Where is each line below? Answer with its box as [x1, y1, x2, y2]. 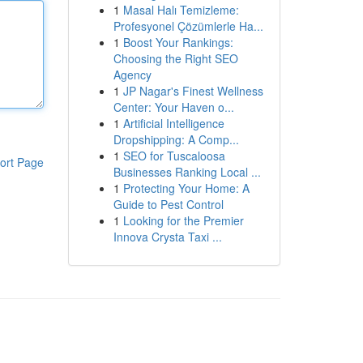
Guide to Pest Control [113, 196, 224, 212]
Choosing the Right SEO [113, 50, 238, 66]
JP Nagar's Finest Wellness [122, 83, 263, 99]
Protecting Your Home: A [122, 180, 250, 196]
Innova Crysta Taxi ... [113, 228, 222, 245]
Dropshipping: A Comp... [113, 131, 239, 147]
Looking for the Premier [122, 212, 244, 228]
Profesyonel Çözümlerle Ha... [113, 18, 263, 34]
